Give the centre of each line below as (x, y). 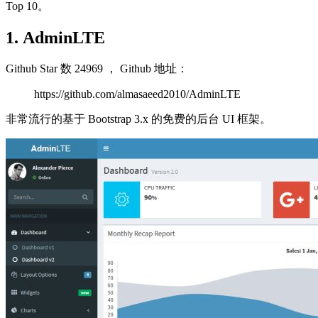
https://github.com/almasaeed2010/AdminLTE (137, 94)
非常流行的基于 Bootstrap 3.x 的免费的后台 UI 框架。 (138, 119)
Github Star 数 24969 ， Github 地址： (97, 68)
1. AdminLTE (55, 37)
